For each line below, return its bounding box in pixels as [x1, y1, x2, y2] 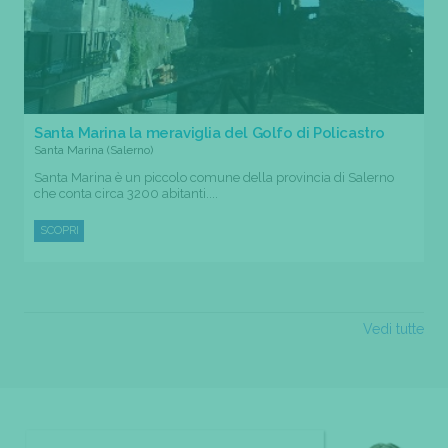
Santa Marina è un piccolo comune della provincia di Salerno [34, 170, 394, 186]
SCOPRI [40, 224, 79, 238]
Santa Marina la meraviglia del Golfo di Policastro [34, 124, 385, 143]
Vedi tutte [363, 321, 424, 338]
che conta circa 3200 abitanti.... [34, 186, 218, 202]
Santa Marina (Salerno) [34, 143, 153, 158]
